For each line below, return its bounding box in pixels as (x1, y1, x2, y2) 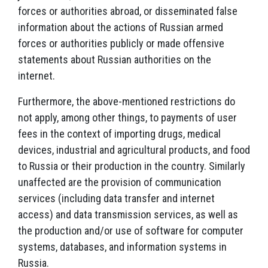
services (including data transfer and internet (18, 192, 215, 205)
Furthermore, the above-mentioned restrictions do (18, 95, 235, 108)
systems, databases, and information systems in (18, 240, 227, 253)
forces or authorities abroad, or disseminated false (18, 5, 237, 17)
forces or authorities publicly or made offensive (18, 37, 224, 50)
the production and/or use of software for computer (18, 224, 243, 237)
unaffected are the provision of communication (18, 176, 221, 188)
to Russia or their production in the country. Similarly (18, 160, 245, 172)
